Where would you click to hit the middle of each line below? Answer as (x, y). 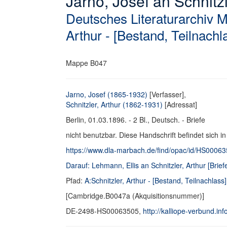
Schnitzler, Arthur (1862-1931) (114, 104)
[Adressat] (180, 104)
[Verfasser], (167, 94)
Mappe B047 (86, 63)
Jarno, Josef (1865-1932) (107, 94)
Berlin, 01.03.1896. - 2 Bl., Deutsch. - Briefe (136, 120)
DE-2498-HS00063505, (104, 211)
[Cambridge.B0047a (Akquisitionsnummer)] (135, 196)
